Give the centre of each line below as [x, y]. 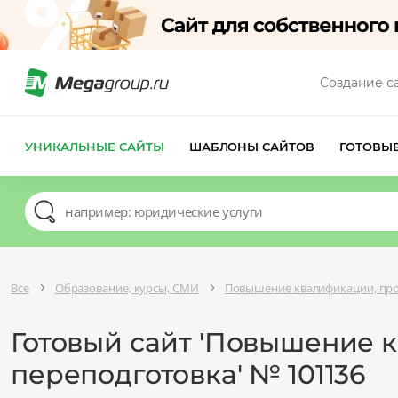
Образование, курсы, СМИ [127, 287]
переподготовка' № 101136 [189, 374]
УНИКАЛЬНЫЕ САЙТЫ [95, 146]
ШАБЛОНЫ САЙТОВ [252, 146]
